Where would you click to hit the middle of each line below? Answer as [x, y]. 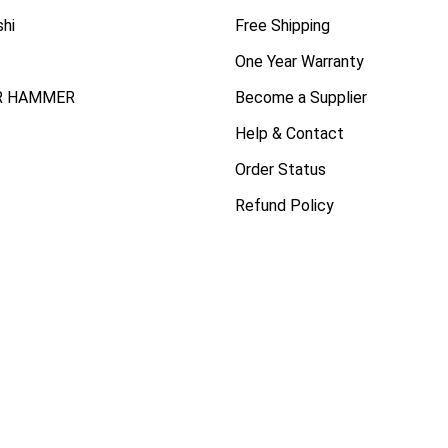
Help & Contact [289, 133]
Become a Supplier [300, 97]
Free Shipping [282, 25]
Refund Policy [284, 205]
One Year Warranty [299, 61]
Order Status [280, 169]
